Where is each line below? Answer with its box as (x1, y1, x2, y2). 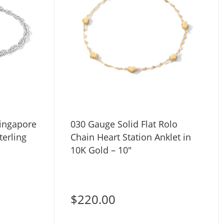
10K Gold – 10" (70, 144, 131, 156)
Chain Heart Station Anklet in (70, 131, 191, 143)
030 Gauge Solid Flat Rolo (70, 118, 177, 130)
